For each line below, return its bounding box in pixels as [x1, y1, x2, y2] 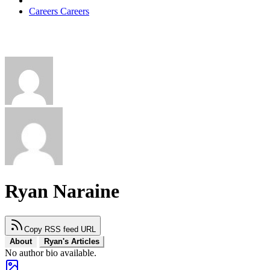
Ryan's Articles [44, 236, 99, 246]
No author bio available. [5, 247, 96, 258]
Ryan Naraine [5, 180, 119, 202]
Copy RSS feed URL [24, 224, 96, 234]
